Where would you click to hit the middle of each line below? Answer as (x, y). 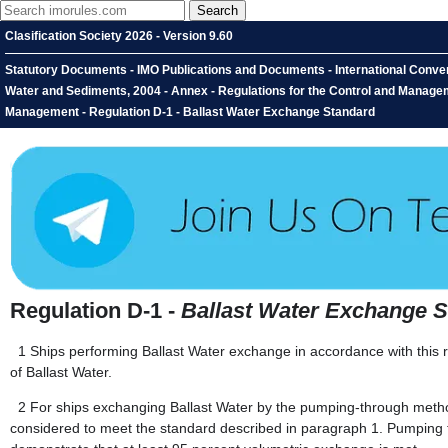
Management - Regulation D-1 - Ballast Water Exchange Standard (190, 112)
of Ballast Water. (61, 372)
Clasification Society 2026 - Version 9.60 (119, 36)
